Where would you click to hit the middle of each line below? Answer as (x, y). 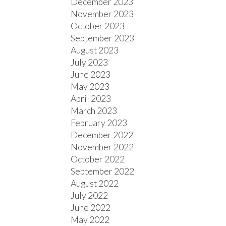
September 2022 (103, 172)
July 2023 (90, 63)
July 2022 (90, 196)
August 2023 (95, 50)
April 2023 (91, 99)
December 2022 (102, 135)
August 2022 (95, 184)
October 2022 (98, 159)
